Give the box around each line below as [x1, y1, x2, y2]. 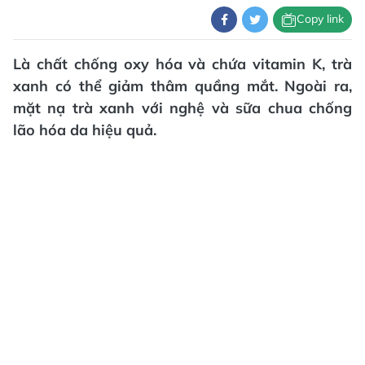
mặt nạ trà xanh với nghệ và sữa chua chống [13, 98, 352, 117]
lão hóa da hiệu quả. [13, 120, 156, 139]
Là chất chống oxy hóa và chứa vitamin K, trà [13, 54, 352, 73]
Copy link [297, 11, 344, 27]
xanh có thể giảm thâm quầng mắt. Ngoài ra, [13, 76, 352, 95]
